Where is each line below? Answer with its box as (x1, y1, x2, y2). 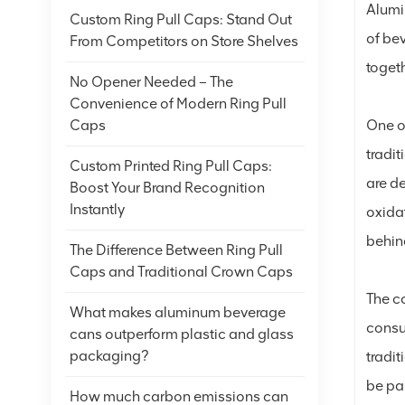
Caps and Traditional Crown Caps (70, 262, 293, 280)
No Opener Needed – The (70, 72, 233, 90)
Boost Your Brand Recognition (70, 178, 265, 196)
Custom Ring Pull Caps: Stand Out (70, 10, 292, 28)
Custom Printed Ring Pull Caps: (70, 156, 272, 174)
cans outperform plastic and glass (70, 325, 294, 343)
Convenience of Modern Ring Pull (70, 94, 287, 112)
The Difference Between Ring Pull (70, 240, 283, 259)
